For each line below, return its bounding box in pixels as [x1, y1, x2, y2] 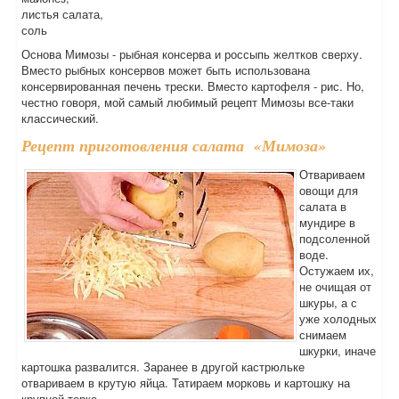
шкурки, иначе [299, 342, 376, 359]
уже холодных [299, 310, 377, 327]
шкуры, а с [299, 294, 357, 311]
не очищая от [299, 278, 371, 295]
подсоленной [299, 230, 370, 247]
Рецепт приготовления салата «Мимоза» [21, 134, 326, 157]
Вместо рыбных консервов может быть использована [21, 61, 310, 78]
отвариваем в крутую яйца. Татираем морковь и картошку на [21, 374, 350, 391]
